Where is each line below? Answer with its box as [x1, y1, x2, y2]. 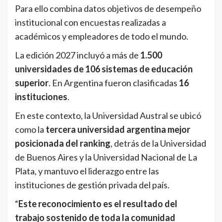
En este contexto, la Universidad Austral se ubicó [15, 110, 201, 121]
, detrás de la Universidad [111, 138, 206, 149]
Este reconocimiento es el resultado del [18, 198, 177, 210]
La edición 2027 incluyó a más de [15, 50, 140, 61]
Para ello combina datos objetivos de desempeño [15, 3, 201, 14]
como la [15, 124, 46, 135]
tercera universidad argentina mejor [46, 124, 190, 135]
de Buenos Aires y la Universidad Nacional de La [15, 152, 197, 163]
